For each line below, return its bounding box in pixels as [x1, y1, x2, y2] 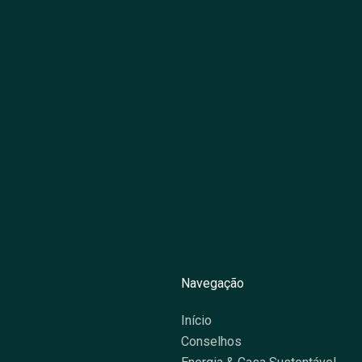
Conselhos [181, 334, 242, 349]
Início [181, 313, 212, 328]
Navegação [181, 276, 244, 291]
